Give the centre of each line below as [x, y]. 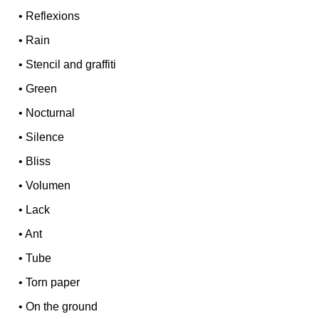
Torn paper [53, 282]
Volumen [48, 185]
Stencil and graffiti [71, 64]
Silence [45, 137]
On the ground [62, 306]
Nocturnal [51, 113]
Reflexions [53, 16]
